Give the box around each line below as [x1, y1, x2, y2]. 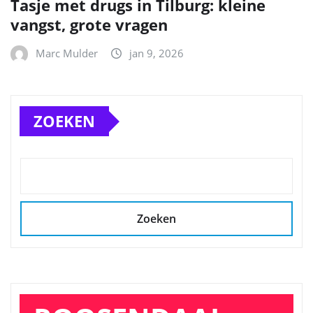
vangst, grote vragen [10, 14, 168, 36]
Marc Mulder [36, 46, 98, 61]
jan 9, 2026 [129, 46, 184, 61]
